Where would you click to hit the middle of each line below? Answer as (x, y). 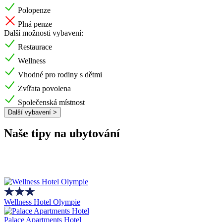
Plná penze (35, 24)
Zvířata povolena (44, 88)
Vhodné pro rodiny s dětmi (60, 74)
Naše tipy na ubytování (62, 134)
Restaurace (35, 47)
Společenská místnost (51, 102)
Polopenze (34, 10)
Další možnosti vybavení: (44, 33)
